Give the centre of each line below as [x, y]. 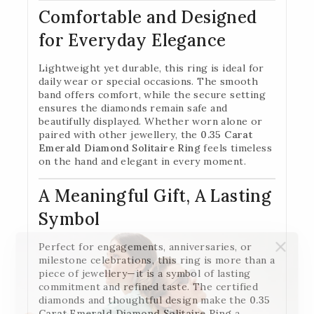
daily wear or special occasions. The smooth [149, 81]
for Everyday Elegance [132, 40]
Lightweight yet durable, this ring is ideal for [151, 68]
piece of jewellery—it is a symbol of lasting [145, 273]
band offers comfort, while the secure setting [152, 94]
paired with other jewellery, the [120, 134]
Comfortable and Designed [148, 17]
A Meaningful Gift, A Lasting [155, 196]
